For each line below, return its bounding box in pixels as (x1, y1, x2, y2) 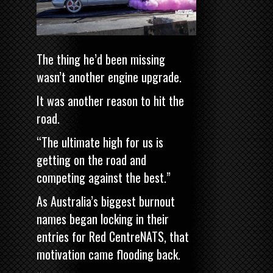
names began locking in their (37, 209, 169, 228)
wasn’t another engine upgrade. (37, 67, 182, 86)
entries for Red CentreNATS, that (37, 227, 189, 246)
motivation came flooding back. (37, 244, 180, 263)
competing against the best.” (37, 168, 171, 186)
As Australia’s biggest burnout (37, 191, 175, 210)
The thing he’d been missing (37, 49, 165, 68)
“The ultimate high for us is (37, 132, 163, 151)
